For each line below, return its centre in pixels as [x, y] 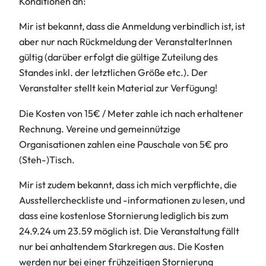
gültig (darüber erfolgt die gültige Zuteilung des [118, 57]
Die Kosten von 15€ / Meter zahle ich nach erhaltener [131, 113]
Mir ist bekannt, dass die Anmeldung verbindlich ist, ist [132, 26]
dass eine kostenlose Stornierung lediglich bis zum [124, 216]
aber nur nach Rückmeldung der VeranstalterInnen [126, 42]
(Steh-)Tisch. [47, 159]
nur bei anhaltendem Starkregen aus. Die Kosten [121, 247]
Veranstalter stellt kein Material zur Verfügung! [118, 88]
